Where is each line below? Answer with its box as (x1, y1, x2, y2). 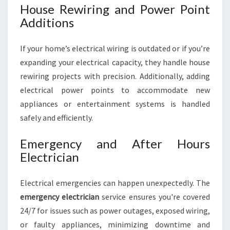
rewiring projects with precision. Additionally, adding (20, 71, 210, 81)
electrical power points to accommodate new (20, 85, 210, 95)
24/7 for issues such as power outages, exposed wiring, (20, 205, 210, 216)
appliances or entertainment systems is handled (20, 99, 210, 109)
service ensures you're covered (99, 191, 210, 202)
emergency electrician (20, 191, 100, 202)
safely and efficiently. (20, 112, 93, 123)
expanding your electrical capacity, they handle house (20, 57, 210, 67)
